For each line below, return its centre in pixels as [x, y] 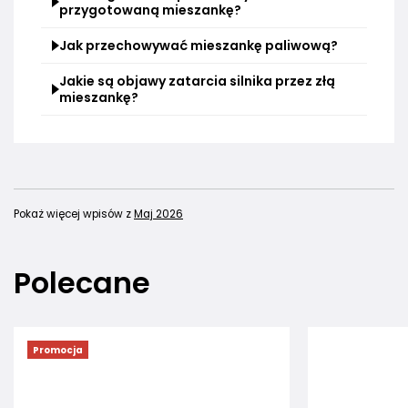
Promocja [58, 350]
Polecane [82, 283]
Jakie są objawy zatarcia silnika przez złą [197, 82]
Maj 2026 [158, 214]
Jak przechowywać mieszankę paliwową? [199, 46]
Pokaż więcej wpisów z [74, 214]
